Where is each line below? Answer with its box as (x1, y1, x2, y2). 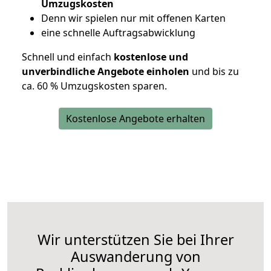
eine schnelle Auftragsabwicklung (41, 26, 195, 40)
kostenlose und (111, 50, 188, 64)
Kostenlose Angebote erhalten (66, 112, 205, 126)
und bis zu (189, 65, 239, 79)
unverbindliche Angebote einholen (22, 65, 189, 79)
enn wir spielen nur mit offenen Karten (48, 11, 226, 25)
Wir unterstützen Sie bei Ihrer (37, 230, 234, 250)
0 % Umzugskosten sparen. (42, 79, 167, 93)
